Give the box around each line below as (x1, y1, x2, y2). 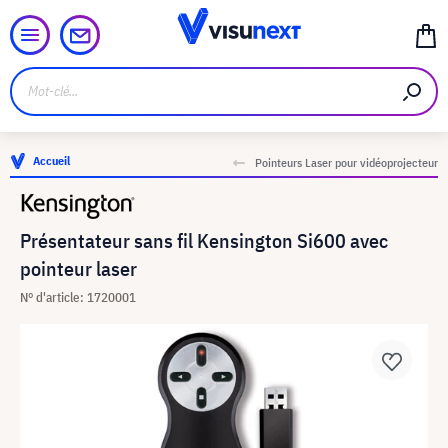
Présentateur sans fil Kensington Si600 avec (20, 227, 388, 254)
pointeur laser (20, 255, 137, 282)
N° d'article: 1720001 (20, 289, 136, 306)
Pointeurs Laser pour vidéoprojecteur (255, 155, 438, 170)
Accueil (33, 153, 70, 168)
